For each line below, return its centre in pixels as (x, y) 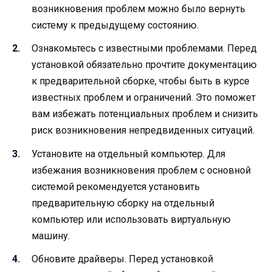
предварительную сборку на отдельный (123, 203)
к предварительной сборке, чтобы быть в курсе (141, 81)
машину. (51, 236)
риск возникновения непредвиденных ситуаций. (143, 131)
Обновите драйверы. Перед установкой (122, 259)
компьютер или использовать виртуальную (131, 219)
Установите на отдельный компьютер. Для (128, 154)
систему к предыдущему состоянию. (115, 25)
